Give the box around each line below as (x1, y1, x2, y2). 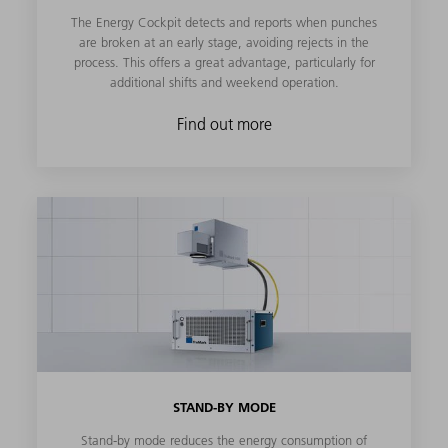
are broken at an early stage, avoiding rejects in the (79, 33, 369, 50)
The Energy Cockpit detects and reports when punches (71, 13, 377, 30)
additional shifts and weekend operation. (109, 73, 339, 90)
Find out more (176, 113, 272, 134)
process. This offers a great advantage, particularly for (73, 53, 375, 70)
